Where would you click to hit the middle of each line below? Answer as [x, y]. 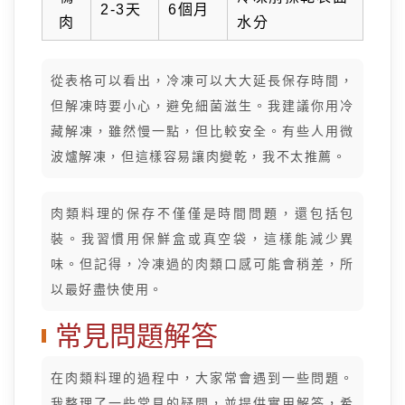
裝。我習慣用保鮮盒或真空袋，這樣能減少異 [202, 239]
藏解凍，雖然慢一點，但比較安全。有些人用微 [202, 131]
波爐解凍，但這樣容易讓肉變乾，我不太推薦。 [199, 156]
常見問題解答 [137, 336]
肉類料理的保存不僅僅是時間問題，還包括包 [202, 213]
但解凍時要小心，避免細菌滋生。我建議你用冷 [202, 106]
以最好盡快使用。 [107, 289]
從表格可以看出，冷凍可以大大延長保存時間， [202, 80]
